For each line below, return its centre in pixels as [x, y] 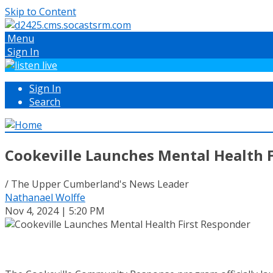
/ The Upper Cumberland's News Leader [97, 184]
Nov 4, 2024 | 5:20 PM [55, 211]
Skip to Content [41, 12]
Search [45, 102]
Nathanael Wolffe [45, 197]
